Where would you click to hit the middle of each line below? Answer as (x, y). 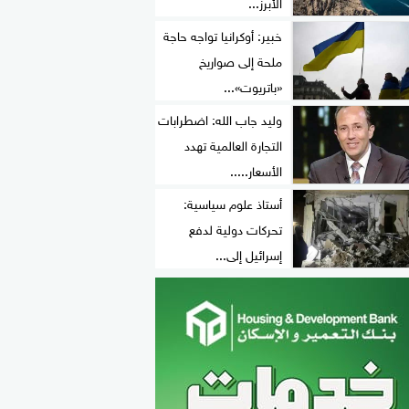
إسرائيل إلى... (249, 254)
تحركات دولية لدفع (236, 228)
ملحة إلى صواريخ (241, 60)
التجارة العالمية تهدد (233, 144)
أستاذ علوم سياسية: (233, 203)
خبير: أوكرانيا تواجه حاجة (223, 35)
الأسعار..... (256, 170)
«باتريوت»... (253, 86)
